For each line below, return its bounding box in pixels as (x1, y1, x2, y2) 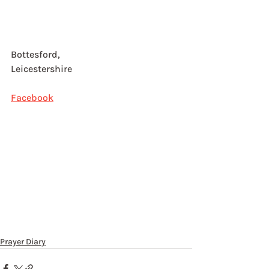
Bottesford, (11, 49, 62, 61)
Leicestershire (11, 63, 72, 75)
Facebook (11, 92, 53, 104)
